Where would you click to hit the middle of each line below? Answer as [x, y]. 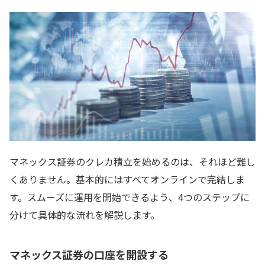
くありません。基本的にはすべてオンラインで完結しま [127, 180]
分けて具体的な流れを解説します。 [85, 215]
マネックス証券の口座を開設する [89, 255]
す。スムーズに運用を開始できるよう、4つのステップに [130, 197]
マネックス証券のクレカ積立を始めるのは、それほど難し [132, 162]
